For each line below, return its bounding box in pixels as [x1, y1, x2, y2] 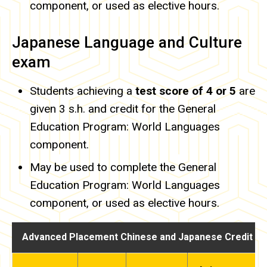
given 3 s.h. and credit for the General [30, 101, 216, 116]
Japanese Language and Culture [12, 33, 242, 51]
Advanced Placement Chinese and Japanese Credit [21, 231, 253, 243]
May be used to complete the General [30, 160, 216, 174]
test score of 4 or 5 [135, 83, 236, 98]
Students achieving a [30, 83, 135, 98]
